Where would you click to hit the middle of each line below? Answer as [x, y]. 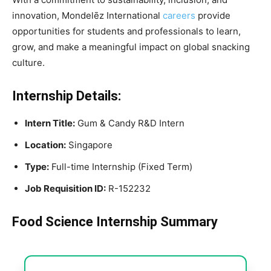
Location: [45, 145]
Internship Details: [67, 96]
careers [179, 15]
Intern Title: [50, 123]
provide [213, 15]
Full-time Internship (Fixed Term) [121, 166]
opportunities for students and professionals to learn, [126, 31]
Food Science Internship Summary [116, 221]
